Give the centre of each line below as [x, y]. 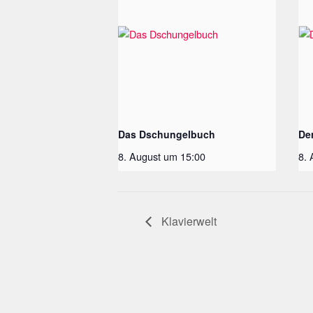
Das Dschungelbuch [167, 134]
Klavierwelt [188, 221]
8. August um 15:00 [162, 156]
